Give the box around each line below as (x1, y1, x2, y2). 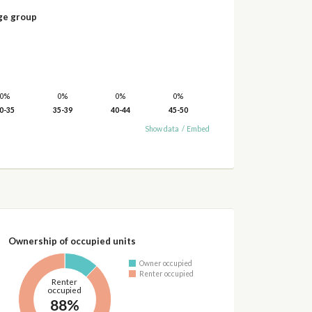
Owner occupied (139, 259, 193, 268)
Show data (145, 125, 180, 134)
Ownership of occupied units (8, 235, 136, 247)
